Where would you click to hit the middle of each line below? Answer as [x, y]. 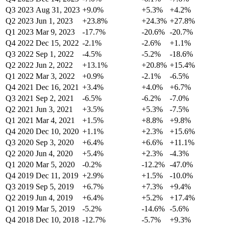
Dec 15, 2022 [57, 43]
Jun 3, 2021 [54, 109]
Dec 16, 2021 [57, 87]
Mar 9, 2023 [55, 32]
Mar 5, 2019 [55, 209]
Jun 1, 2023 [54, 21]
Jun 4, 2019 [54, 198]
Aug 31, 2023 [58, 10]
